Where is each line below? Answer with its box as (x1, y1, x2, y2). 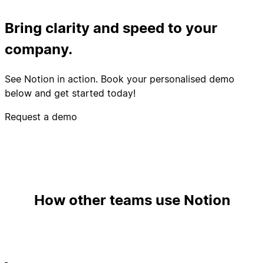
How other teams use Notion (34, 191, 230, 209)
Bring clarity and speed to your (5, 19, 217, 37)
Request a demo (5, 110, 77, 123)
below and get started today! (5, 87, 136, 99)
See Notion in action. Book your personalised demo (5, 72, 235, 85)
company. (5, 40, 72, 58)
